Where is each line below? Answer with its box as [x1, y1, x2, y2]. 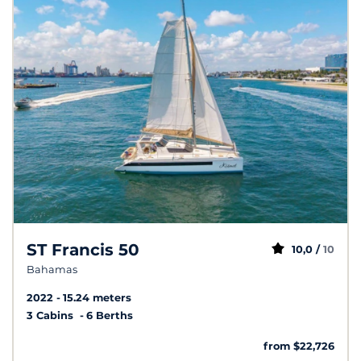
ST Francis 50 [27, 239, 139, 259]
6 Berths [86, 309, 133, 322]
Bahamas [27, 263, 77, 276]
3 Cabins [27, 309, 77, 322]
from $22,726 [263, 339, 334, 352]
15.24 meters [63, 291, 131, 304]
